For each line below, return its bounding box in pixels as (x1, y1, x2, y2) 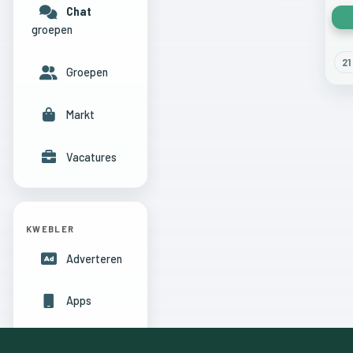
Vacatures (65, 150, 117, 164)
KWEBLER (26, 223, 75, 234)
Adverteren (65, 251, 122, 266)
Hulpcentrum (65, 336, 128, 351)
